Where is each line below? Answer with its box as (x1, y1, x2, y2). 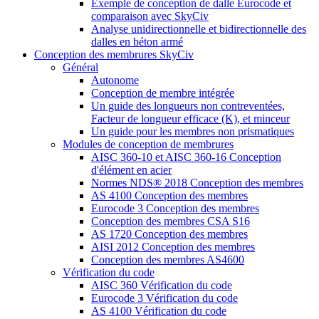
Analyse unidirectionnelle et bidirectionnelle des (91, 23, 306, 36)
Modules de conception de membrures (63, 138, 234, 151)
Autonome (91, 74, 139, 87)
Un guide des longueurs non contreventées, (91, 100, 285, 113)
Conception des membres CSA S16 (91, 215, 250, 228)
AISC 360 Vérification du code (91, 279, 232, 292)
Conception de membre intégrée (91, 87, 234, 100)
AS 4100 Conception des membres (91, 189, 248, 202)
